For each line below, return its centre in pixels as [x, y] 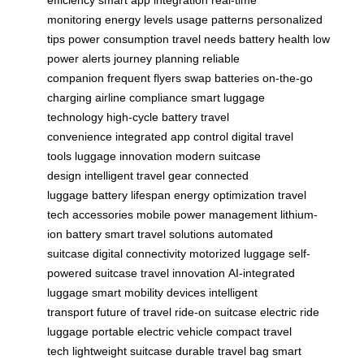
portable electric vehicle [152, 332]
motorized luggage [237, 254]
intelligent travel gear [138, 176]
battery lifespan [131, 195]
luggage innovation [123, 156]
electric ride [290, 312]
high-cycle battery [152, 117]
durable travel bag [222, 351]
